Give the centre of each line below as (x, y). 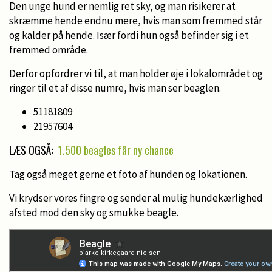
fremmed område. (49, 49)
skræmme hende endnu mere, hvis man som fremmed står (136, 20)
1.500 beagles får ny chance (116, 150)
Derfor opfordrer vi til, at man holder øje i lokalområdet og (136, 73)
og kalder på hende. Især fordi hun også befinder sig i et (129, 35)
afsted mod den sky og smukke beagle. (95, 212)
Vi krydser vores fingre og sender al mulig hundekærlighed (136, 198)
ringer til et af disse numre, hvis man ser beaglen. (115, 88)
